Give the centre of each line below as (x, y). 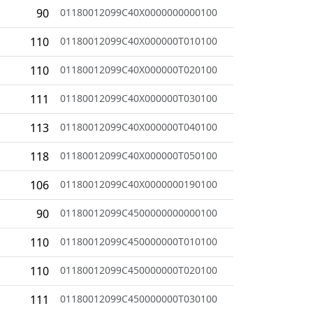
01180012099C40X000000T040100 (139, 126)
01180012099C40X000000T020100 (139, 69)
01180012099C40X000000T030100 (139, 98)
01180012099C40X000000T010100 (139, 41)
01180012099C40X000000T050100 (139, 155)
